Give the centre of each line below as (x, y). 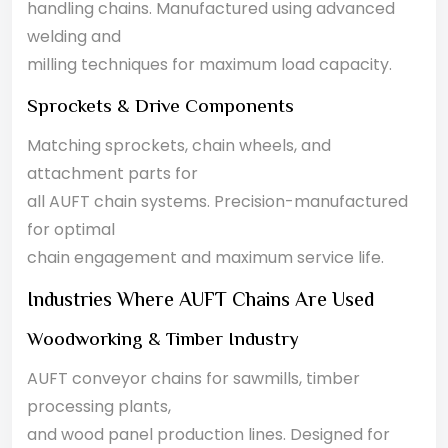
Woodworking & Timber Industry (163, 340)
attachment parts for (112, 173)
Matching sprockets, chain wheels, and (179, 145)
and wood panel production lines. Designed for (208, 434)
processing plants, (99, 406)
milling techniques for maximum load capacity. (209, 64)
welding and (74, 36)
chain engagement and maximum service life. (205, 257)
